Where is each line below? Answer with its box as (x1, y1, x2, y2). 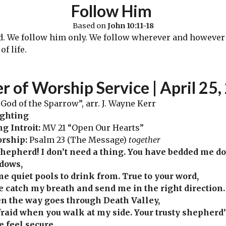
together (129, 135, 160, 145)
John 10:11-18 (107, 21, 154, 31)
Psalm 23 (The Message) (29, 135, 129, 145)
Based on (72, 21, 107, 31)
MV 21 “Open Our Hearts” (42, 123, 144, 133)
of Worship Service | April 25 (10, 78, 218, 98)
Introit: (11, 123, 42, 133)
